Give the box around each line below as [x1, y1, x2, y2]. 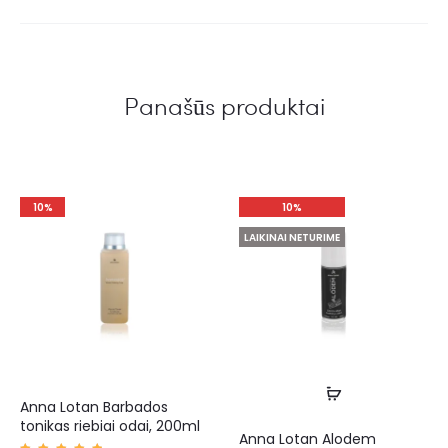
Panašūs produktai [123, 89, 325, 123]
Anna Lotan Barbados [20, 397, 168, 418]
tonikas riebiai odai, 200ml [20, 416, 200, 437]
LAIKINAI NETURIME [244, 230, 340, 246]
